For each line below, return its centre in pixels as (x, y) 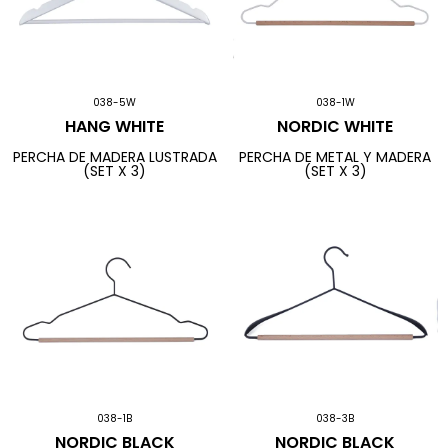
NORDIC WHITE (335, 127)
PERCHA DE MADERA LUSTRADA (114, 156)
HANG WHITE (115, 127)
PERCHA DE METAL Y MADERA (335, 156)
